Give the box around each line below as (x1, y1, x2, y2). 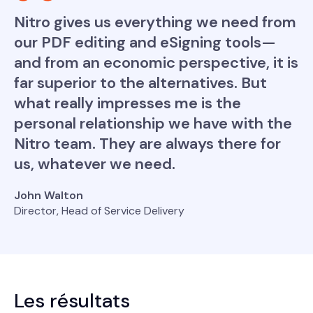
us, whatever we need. (14, 154, 175, 175)
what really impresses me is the (14, 93, 241, 114)
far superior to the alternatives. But (14, 73, 267, 94)
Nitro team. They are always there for (14, 133, 281, 154)
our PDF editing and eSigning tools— (14, 32, 276, 53)
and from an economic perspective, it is (14, 52, 298, 73)
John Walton (14, 188, 83, 203)
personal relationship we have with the (14, 113, 292, 134)
